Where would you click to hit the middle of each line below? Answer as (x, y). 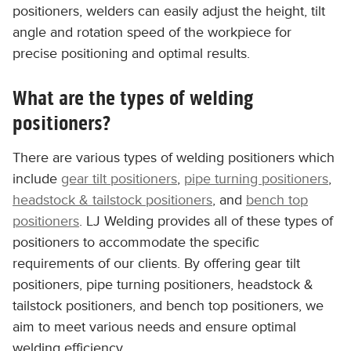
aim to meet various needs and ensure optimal (154, 327)
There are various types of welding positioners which (174, 157)
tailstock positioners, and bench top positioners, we (168, 306)
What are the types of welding (133, 98)
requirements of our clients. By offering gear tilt (156, 263)
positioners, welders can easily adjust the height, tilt (169, 11)
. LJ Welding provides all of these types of (206, 221)
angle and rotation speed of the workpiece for (152, 32)
